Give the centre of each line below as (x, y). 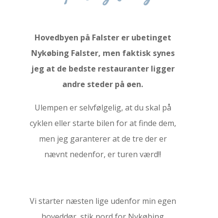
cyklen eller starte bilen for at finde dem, (103, 123)
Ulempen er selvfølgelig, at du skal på (103, 108)
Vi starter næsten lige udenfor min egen (103, 201)
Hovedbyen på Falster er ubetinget (103, 37)
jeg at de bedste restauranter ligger (103, 69)
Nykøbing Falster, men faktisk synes (103, 53)
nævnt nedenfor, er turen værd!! (103, 154)
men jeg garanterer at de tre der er (103, 139)
